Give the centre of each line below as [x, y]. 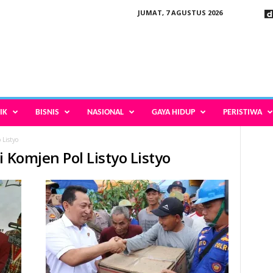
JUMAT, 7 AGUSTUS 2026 [180, 12]
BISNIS [47, 112]
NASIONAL [105, 112]
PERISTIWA [242, 112]
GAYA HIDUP [173, 112]
